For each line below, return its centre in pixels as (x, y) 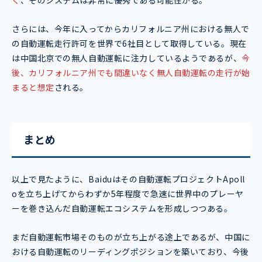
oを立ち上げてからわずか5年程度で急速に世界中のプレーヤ (128, 194)
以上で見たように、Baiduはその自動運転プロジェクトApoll (128, 179)
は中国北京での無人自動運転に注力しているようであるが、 (127, 58)
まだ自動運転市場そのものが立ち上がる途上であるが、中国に (131, 237)
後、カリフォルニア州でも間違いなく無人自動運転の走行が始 (131, 73)
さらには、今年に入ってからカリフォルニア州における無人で (131, 29)
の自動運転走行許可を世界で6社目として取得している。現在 (129, 44)
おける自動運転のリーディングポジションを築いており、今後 (130, 252)
